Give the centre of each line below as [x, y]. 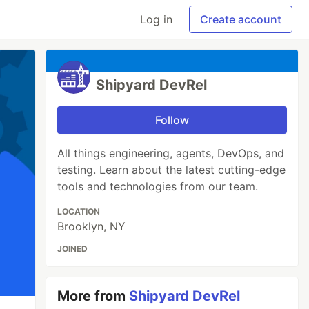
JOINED [73, 249]
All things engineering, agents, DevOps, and [171, 153]
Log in [156, 19]
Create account [241, 19]
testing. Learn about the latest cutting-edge [172, 170]
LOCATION [79, 211]
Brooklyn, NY [92, 226]
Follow [172, 120]
